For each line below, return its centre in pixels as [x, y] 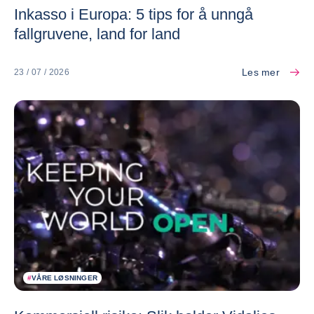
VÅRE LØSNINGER [65, 278]
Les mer [261, 73]
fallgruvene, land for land [97, 34]
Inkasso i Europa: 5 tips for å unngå [134, 15]
